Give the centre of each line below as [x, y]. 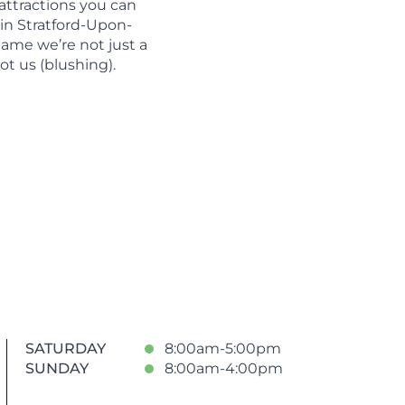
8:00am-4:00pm [224, 368]
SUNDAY [57, 368]
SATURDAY [66, 348]
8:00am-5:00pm [223, 348]
